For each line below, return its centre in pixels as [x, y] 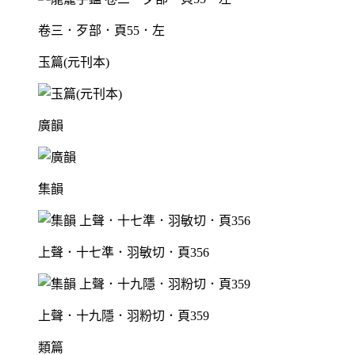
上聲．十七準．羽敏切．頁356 [124, 253]
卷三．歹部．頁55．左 [101, 31]
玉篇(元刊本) [74, 63]
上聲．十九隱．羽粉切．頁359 [124, 316]
